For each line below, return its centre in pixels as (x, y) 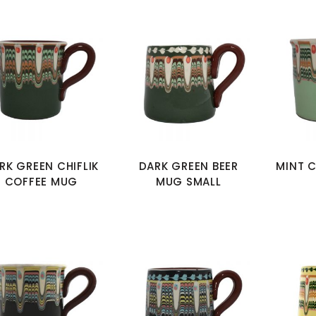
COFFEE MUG (41, 181)
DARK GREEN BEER (188, 166)
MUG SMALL (188, 181)
